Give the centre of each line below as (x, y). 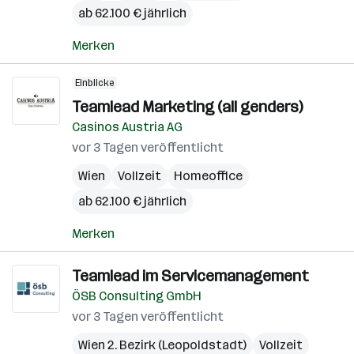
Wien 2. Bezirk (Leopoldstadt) (162, 345)
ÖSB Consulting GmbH (137, 296)
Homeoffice (208, 176)
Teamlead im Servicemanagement (190, 276)
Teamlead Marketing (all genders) (187, 107)
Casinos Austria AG (127, 127)
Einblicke (94, 83)
